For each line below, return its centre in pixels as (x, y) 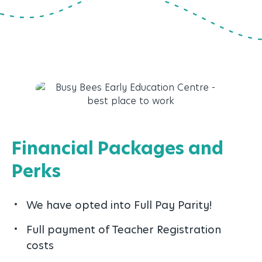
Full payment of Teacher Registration (124, 229)
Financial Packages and (118, 148)
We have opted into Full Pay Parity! (119, 205)
